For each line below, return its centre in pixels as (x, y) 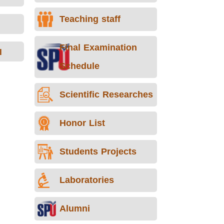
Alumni (74, 208)
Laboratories (86, 180)
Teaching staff (90, 19)
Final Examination (98, 47)
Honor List (82, 123)
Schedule (79, 66)
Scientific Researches (106, 94)
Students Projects (98, 151)
